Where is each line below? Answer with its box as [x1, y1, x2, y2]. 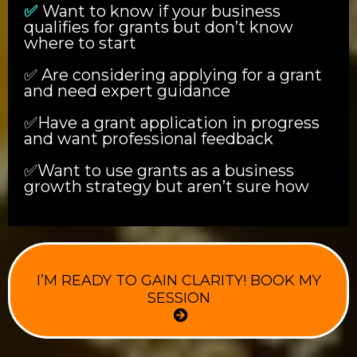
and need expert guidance [24, 80, 230, 100]
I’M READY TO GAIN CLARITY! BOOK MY [36, 271, 321, 289]
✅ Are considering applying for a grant [24, 65, 322, 84]
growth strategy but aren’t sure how [24, 176, 309, 196]
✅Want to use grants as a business [24, 160, 294, 180]
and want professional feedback [24, 128, 273, 148]
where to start [24, 33, 136, 53]
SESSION [147, 288, 210, 307]
